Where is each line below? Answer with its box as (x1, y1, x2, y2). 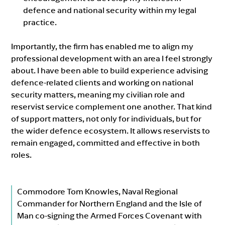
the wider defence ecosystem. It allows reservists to (11, 125, 210, 136)
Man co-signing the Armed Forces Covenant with (17, 210, 202, 220)
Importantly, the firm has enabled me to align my (11, 41, 194, 51)
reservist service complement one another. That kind (11, 101, 212, 111)
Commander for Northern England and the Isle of (17, 198, 202, 208)
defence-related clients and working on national (11, 77, 194, 87)
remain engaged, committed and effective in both (11, 137, 200, 148)
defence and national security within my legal (23, 5, 197, 15)
